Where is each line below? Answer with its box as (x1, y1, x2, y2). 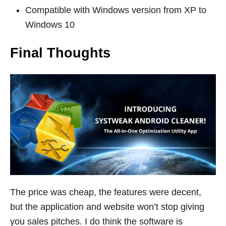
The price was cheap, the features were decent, (10, 187, 201, 197)
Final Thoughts (10, 45, 110, 61)
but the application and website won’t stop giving (10, 201, 204, 212)
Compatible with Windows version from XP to (25, 5, 206, 16)
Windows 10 (25, 20, 75, 30)
